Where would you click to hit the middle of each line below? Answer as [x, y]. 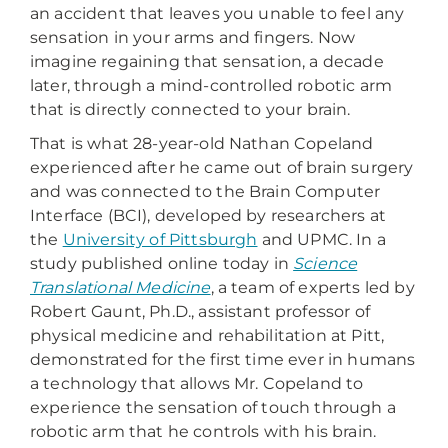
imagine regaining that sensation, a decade [207, 61]
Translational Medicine [120, 287]
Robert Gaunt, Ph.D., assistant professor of [200, 311]
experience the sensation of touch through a [213, 407]
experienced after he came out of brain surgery [222, 167]
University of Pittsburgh [160, 239]
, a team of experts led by [312, 287]
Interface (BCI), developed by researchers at [208, 215]
